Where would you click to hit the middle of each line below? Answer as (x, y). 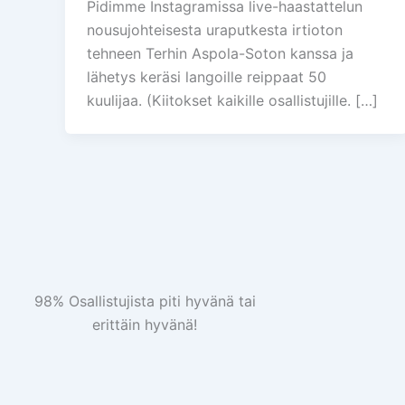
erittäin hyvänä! (145, 325)
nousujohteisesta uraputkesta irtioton (215, 30)
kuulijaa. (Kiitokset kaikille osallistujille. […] (232, 101)
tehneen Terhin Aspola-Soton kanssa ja (220, 54)
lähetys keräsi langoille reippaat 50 (207, 77)
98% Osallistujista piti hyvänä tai (145, 301)
